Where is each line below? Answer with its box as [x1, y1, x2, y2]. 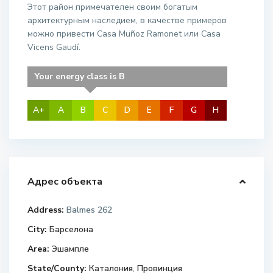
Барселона [49, 224, 94, 236]
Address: [27, 204, 65, 216]
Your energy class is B [35, 71, 125, 83]
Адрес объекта [27, 175, 103, 189]
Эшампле [52, 243, 90, 255]
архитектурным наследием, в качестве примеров [27, 15, 227, 27]
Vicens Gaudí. [27, 41, 91, 54]
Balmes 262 [64, 204, 113, 216]
